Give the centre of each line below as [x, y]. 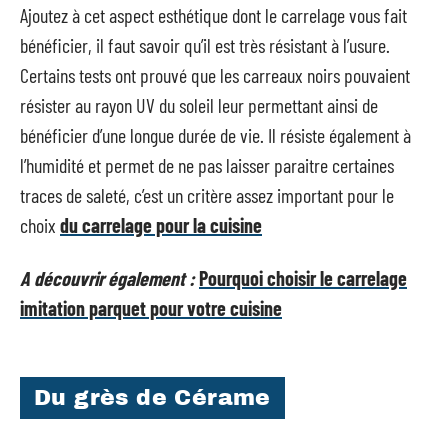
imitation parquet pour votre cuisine [151, 307]
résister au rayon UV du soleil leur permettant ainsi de [199, 105]
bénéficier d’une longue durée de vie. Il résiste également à [215, 135]
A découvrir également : [107, 277]
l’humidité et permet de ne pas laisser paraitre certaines [207, 165]
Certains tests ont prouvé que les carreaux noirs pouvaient [215, 75]
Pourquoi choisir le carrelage [303, 277]
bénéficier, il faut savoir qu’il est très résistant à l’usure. [205, 45]
